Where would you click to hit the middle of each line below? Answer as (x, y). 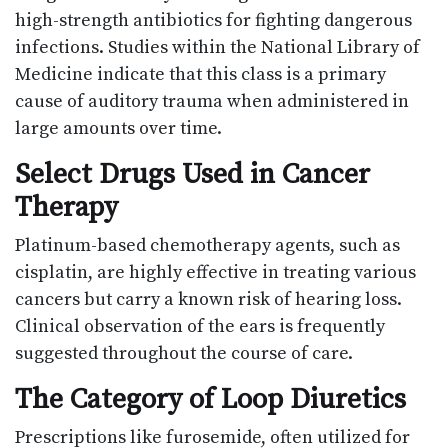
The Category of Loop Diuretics (210, 400)
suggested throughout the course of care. (184, 354)
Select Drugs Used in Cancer (192, 175)
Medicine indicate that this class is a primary (200, 75)
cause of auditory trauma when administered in (212, 102)
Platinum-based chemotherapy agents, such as (207, 246)
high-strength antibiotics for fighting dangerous (213, 21)
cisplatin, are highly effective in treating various (215, 273)
